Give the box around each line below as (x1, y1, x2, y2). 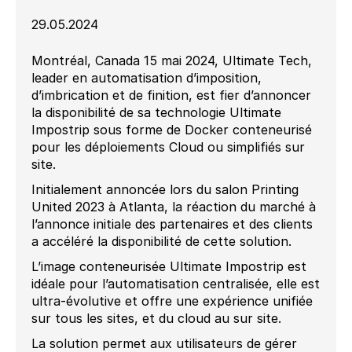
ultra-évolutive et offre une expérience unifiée (31, 293, 313, 310)
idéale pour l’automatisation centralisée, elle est (31, 276, 320, 292)
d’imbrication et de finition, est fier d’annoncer (31, 87, 311, 104)
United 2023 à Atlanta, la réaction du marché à (31, 199, 316, 215)
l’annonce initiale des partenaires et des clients (31, 216, 313, 233)
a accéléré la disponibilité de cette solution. (31, 233, 291, 250)
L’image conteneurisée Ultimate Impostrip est (31, 258, 306, 275)
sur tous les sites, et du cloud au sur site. (31, 310, 281, 327)
